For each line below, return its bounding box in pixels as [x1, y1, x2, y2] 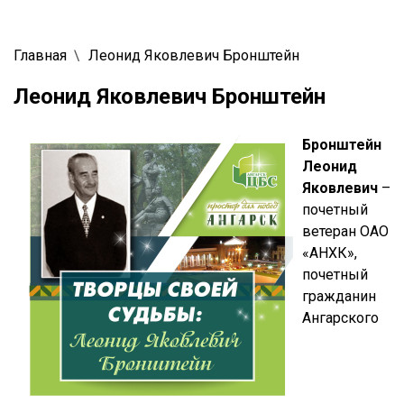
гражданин [302, 287, 376, 305]
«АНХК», [302, 243, 357, 262]
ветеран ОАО [302, 222, 389, 240]
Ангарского [302, 308, 379, 326]
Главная [14, 46, 67, 64]
